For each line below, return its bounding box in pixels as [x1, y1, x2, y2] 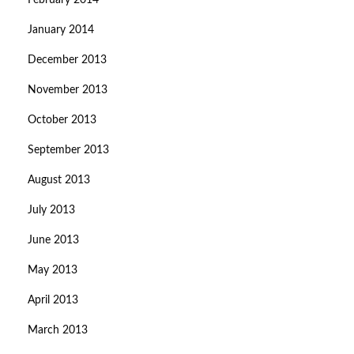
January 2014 [28, 24, 94, 36]
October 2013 [28, 115, 96, 126]
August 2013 [28, 175, 90, 186]
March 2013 [28, 325, 88, 337]
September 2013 [28, 145, 109, 156]
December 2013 [28, 55, 107, 66]
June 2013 [28, 235, 79, 247]
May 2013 [28, 265, 77, 277]
